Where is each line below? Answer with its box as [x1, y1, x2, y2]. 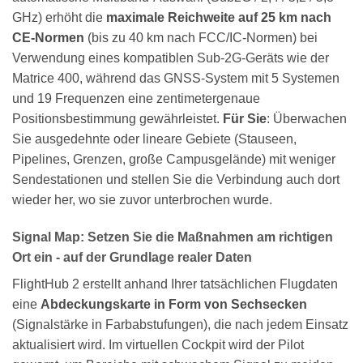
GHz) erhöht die [12, 10, 106, 24]
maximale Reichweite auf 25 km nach [106, 10, 331, 24]
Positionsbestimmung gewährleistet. [12, 111, 223, 126]
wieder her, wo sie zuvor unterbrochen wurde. [12, 192, 272, 207]
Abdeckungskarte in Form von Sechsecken [41, 297, 307, 311]
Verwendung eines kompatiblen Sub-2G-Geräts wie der [12, 50, 329, 65]
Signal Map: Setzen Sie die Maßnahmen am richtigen [12, 229, 333, 244]
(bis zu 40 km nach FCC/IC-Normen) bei [84, 30, 318, 45]
